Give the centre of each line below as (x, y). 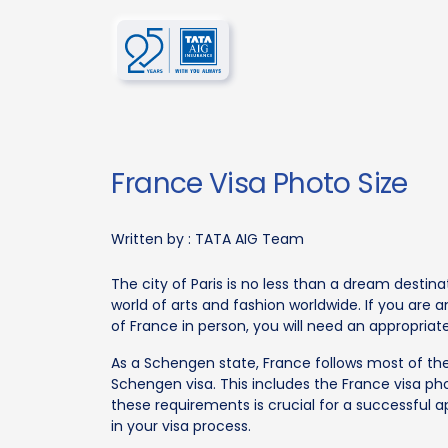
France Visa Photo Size (259, 183)
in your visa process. (181, 426)
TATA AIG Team (250, 239)
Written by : (153, 239)
